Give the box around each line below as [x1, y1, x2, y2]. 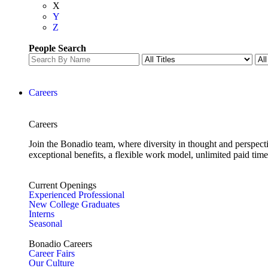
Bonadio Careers [29, 239, 92, 249]
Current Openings [29, 180, 96, 190]
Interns [29, 209, 54, 219]
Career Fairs [29, 248, 75, 258]
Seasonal [29, 218, 62, 229]
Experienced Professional [29, 190, 124, 200]
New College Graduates [29, 199, 120, 209]
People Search [29, 43, 86, 53]
